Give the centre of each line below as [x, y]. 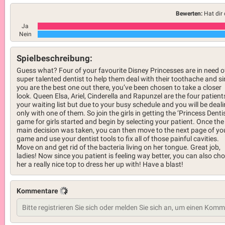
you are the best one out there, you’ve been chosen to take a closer [119, 88]
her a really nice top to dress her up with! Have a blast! [100, 164]
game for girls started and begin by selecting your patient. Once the [120, 122]
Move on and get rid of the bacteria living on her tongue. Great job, [119, 147]
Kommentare [38, 191]
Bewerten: [189, 13]
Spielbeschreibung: [54, 58]
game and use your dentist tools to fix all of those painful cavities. [118, 139]
